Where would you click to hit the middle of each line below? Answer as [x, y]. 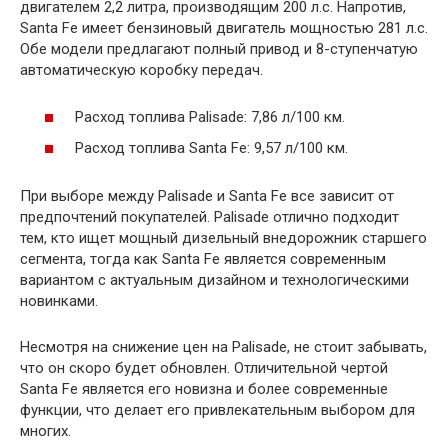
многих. [45, 431]
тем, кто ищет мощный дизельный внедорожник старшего [223, 238]
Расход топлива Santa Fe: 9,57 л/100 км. [211, 148]
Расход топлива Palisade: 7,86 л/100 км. [210, 116]
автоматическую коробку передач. [141, 70]
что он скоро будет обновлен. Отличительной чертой [204, 368]
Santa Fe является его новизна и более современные [204, 389]
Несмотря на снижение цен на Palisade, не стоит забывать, [223, 347]
